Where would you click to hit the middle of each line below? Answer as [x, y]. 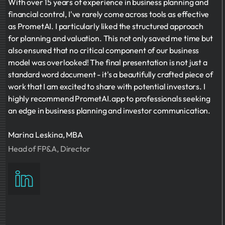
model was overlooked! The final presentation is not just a [108, 62]
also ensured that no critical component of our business [104, 50]
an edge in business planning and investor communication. [109, 110]
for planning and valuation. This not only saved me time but [110, 38]
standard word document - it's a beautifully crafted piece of [110, 74]
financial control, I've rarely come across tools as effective [109, 14]
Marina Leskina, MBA [46, 135]
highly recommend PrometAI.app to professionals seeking [109, 98]
